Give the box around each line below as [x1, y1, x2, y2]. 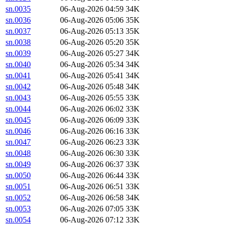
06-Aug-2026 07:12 [60, 215, 124, 224]
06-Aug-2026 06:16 [60, 127, 124, 136]
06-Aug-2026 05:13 [60, 27, 124, 36]
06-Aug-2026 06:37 [60, 160, 124, 169]
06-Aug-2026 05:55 [60, 93, 124, 102]
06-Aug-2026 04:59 [60, 5, 124, 14]
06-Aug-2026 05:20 [60, 38, 124, 47]
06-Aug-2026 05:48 [60, 82, 124, 91]
